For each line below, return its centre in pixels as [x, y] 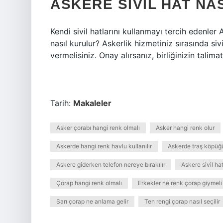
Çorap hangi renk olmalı [89, 183]
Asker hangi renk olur [185, 128]
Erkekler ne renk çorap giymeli [180, 183]
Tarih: [62, 103]
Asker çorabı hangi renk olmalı [98, 128]
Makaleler [92, 103]
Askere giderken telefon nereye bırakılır [111, 165]
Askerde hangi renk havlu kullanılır [104, 146]
